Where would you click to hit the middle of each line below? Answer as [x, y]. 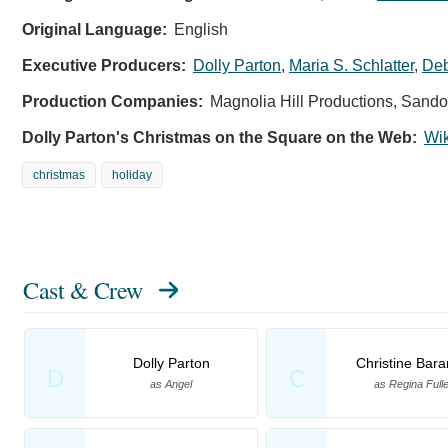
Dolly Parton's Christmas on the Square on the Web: [219, 137]
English [201, 29]
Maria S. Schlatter [351, 65]
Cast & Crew [83, 289]
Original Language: [94, 29]
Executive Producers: [104, 65]
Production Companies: [112, 101]
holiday [132, 174]
